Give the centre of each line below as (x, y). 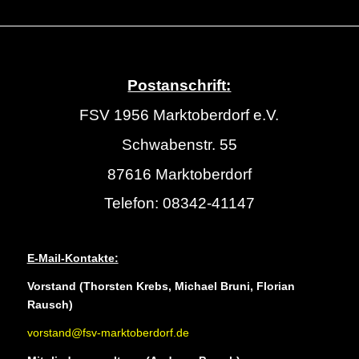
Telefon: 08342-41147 (179, 204)
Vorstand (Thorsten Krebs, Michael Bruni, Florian (161, 286)
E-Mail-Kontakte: (73, 258)
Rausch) (50, 305)
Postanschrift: (179, 85)
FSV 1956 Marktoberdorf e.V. (179, 115)
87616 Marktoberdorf (179, 174)
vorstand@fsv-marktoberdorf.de (108, 333)
